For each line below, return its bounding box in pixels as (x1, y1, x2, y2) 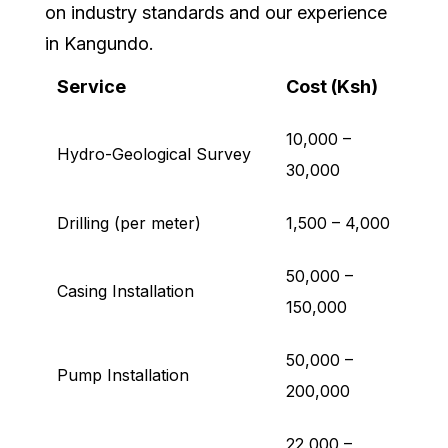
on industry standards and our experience (45, 2, 387, 24)
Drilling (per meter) (57, 213, 201, 234)
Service (57, 76, 126, 98)
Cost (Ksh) (286, 76, 378, 98)
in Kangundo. (45, 33, 154, 55)
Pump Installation (57, 365, 189, 386)
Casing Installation (57, 281, 194, 302)
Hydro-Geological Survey (57, 144, 251, 165)
